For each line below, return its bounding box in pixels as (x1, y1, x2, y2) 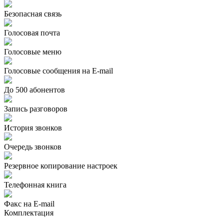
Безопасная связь (4, 9, 61, 18)
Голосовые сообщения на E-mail (4, 66, 113, 75)
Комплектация (4, 208, 53, 217)
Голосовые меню (4, 47, 61, 56)
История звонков (4, 123, 62, 132)
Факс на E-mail (4, 199, 54, 208)
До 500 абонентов (4, 85, 65, 94)
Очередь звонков (4, 142, 61, 151)
